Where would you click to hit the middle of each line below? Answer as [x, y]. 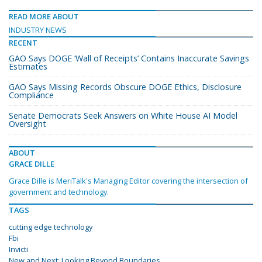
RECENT [23, 43]
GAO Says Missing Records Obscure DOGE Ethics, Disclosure [125, 87]
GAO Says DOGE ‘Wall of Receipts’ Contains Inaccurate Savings [129, 58]
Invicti [18, 249]
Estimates [28, 67]
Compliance [31, 95]
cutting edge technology [51, 227]
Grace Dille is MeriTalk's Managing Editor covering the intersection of [128, 181]
